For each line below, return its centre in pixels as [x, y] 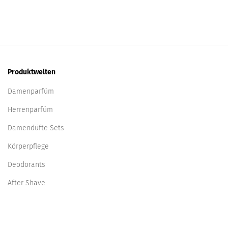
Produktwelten [32, 72]
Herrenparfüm [30, 110]
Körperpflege [28, 146]
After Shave [26, 183]
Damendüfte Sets [36, 128]
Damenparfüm [31, 91]
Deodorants [26, 165]
